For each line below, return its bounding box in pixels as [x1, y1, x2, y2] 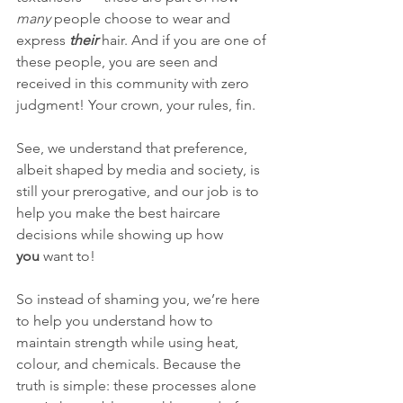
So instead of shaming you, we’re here [16, 291, 264, 308]
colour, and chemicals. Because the [16, 355, 245, 372]
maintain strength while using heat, [16, 334, 242, 351]
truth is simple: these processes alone [16, 377, 260, 394]
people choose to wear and [50, 10, 234, 27]
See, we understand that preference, [16, 139, 251, 157]
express [16, 31, 69, 49]
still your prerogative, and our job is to [16, 183, 263, 200]
